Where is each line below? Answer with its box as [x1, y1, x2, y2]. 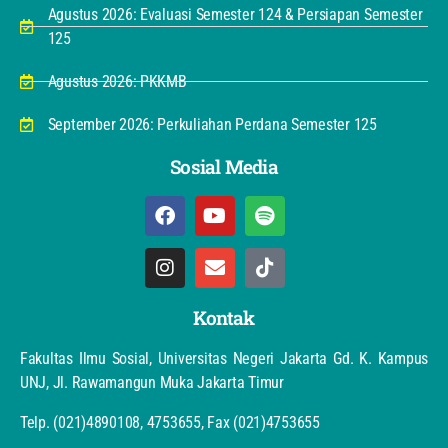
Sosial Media [170, 153, 278, 179]
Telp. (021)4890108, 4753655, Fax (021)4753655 [20, 412, 320, 432]
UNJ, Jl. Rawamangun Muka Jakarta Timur [20, 372, 284, 392]
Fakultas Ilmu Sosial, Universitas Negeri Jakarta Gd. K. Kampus [20, 348, 428, 368]
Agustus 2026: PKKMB [47, 71, 187, 91]
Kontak [193, 304, 255, 330]
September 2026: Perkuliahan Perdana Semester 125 [47, 114, 377, 134]
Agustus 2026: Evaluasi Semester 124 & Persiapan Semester [47, 4, 423, 24]
